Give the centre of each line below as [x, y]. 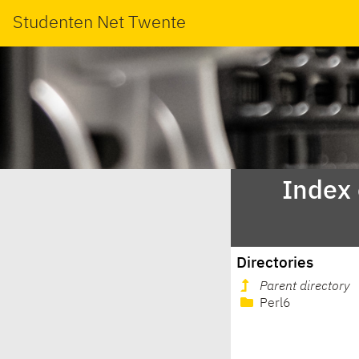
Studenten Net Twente [99, 23]
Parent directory [305, 287]
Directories [275, 263]
